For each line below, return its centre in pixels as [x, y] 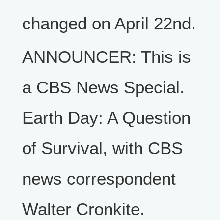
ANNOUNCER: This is [107, 57]
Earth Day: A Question [106, 118]
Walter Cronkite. [83, 209]
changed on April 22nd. [109, 23]
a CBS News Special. [103, 87]
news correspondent [99, 179]
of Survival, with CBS [102, 148]
